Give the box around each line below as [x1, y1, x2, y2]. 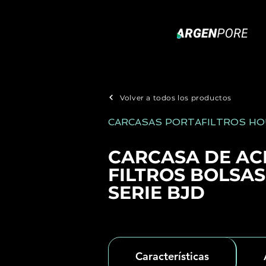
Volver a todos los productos [120, 93, 232, 102]
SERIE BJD [108, 182, 205, 204]
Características [135, 249, 209, 263]
